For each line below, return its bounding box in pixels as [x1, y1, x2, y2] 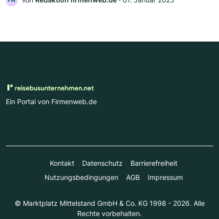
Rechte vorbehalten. [77, 209, 142, 218]
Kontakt [49, 158, 74, 167]
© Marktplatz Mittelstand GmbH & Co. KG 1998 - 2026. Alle [14, 198, 205, 207]
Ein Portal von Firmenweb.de [6, 97, 97, 106]
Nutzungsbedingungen [44, 173, 118, 181]
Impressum [147, 173, 183, 181]
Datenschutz [82, 158, 123, 167]
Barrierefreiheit [130, 158, 177, 167]
